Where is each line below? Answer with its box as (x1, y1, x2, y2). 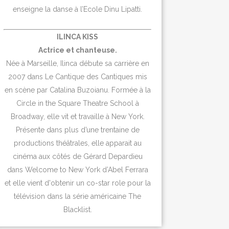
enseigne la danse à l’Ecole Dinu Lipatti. (13, 5, 143, 13)
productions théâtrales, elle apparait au (13, 139, 142, 147)
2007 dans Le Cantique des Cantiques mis (8, 72, 147, 81)
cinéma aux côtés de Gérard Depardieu (12, 152, 143, 161)
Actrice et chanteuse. (38, 45, 117, 54)
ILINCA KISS (57, 32, 99, 41)
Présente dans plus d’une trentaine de (15, 125, 140, 134)
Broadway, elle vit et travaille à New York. (10, 112, 145, 121)
